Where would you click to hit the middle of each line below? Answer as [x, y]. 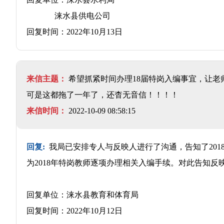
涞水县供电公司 [68, 15]
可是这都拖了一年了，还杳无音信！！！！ [102, 94]
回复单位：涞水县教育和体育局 [82, 194]
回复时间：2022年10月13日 [74, 31]
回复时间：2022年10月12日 [74, 210]
